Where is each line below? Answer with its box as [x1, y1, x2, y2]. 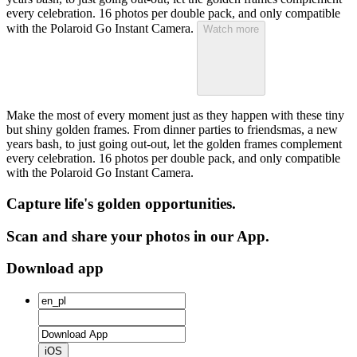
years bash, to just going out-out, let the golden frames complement [6, 137, 342, 151]
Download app [6, 260, 104, 277]
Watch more [203, 23, 259, 36]
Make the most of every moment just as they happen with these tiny [6, 108, 344, 123]
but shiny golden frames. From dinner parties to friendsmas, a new [6, 123, 338, 137]
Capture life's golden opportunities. [6, 195, 236, 213]
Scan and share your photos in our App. [6, 227, 269, 245]
